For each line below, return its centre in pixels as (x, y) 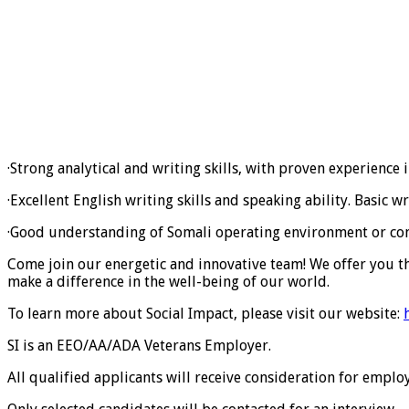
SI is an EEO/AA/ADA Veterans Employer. (139, 346)
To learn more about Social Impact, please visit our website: (205, 314)
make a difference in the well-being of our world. (168, 282)
